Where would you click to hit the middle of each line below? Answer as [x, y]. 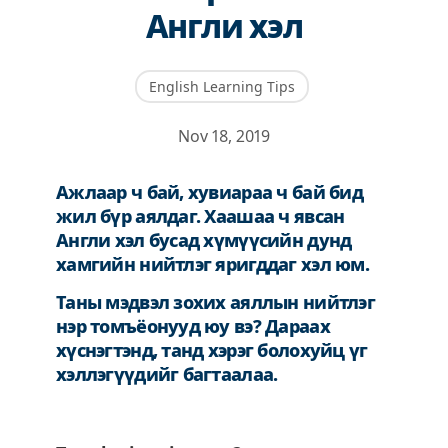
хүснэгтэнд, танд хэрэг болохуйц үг [212, 350]
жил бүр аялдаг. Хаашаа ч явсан [200, 216]
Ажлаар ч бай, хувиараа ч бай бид [209, 192]
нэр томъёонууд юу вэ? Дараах [193, 326]
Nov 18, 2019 [224, 136]
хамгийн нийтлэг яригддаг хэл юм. [212, 264]
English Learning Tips [221, 86]
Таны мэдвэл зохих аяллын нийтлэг [215, 302]
